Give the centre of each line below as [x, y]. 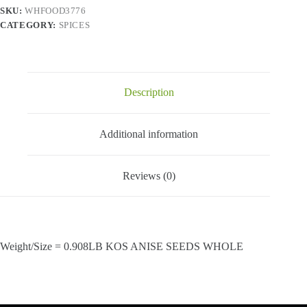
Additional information [149, 134]
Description [149, 93]
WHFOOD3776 [56, 10]
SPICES [74, 25]
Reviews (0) [149, 175]
